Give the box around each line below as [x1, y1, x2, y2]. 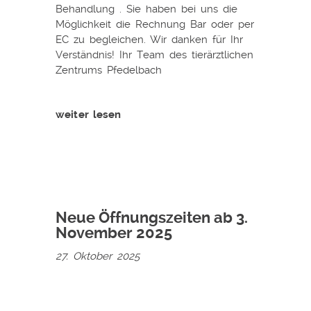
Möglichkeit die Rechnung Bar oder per [56, 17, 254, 31]
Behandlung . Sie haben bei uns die [56, 2, 237, 15]
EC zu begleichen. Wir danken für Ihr [56, 33, 243, 46]
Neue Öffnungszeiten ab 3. [56, 208, 248, 226]
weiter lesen [56, 108, 121, 121]
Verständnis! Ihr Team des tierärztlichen [56, 48, 253, 61]
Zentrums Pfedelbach [56, 63, 162, 76]
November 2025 [56, 224, 172, 242]
